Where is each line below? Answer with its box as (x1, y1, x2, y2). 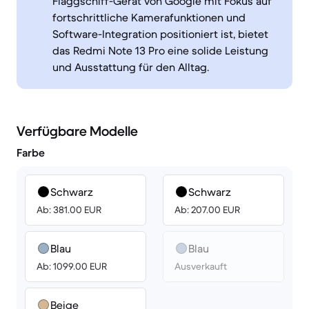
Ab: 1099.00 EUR (37, 260, 107, 272)
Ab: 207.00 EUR (175, 203, 240, 216)
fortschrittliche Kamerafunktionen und (52, 10, 246, 24)
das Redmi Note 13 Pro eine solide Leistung (52, 43, 268, 57)
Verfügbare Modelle (17, 123, 138, 140)
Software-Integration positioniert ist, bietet (52, 27, 268, 41)
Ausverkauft (175, 260, 227, 272)
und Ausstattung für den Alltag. (52, 60, 209, 74)
